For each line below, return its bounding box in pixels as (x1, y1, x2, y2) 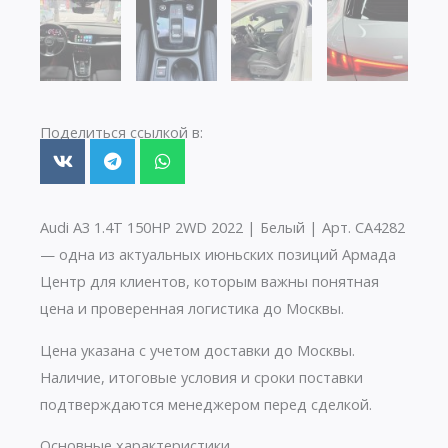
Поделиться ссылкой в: (40, 122, 203, 143)
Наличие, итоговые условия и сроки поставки (40, 366, 363, 387)
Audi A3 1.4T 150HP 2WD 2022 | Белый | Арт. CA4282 (40, 217, 405, 238)
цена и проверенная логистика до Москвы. (40, 298, 344, 319)
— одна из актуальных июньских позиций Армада (40, 244, 396, 265)
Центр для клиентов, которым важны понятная (40, 271, 379, 292)
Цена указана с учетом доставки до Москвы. (40, 339, 355, 360)
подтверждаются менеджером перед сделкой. (40, 393, 372, 414)
